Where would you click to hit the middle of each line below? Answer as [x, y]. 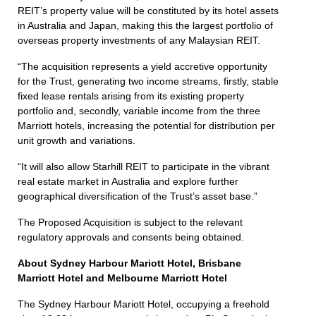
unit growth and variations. [77, 140]
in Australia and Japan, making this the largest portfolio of [146, 25]
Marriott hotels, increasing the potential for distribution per [147, 125]
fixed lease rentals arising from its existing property [131, 96]
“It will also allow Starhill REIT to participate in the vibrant [144, 166]
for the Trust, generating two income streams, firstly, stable [148, 81]
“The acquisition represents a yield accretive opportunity [143, 66]
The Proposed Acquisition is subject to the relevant [130, 222]
